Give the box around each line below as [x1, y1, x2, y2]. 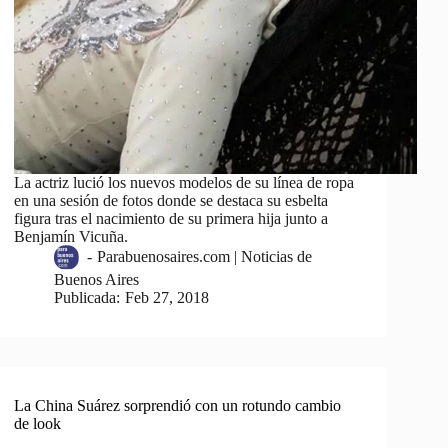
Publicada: [54, 289, 121, 307]
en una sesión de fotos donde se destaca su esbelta [14, 192, 329, 210]
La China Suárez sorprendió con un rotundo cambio [14, 397, 342, 415]
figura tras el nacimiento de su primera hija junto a [14, 210, 329, 228]
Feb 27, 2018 [124, 289, 209, 307]
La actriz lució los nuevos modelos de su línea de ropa [14, 174, 355, 192]
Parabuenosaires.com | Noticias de [96, 248, 312, 266]
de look [14, 415, 62, 433]
